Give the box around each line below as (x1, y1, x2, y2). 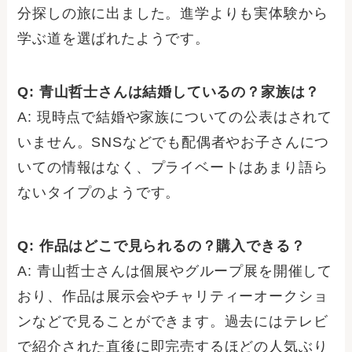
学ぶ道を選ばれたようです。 (17, 31, 210, 47)
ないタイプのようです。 (17, 185, 181, 201)
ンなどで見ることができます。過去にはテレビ (17, 313, 328, 329)
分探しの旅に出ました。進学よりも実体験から (17, 5, 328, 22)
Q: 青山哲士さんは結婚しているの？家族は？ (17, 84, 321, 101)
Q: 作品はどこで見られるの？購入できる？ (17, 237, 306, 254)
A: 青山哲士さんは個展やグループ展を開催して (17, 262, 332, 279)
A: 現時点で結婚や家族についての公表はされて (17, 109, 332, 126)
